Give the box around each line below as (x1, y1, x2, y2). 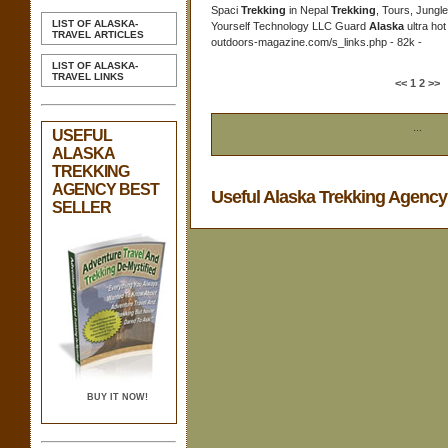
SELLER (52, 198, 111, 216)
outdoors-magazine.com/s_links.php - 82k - (211, 36, 422, 48)
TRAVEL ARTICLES (52, 29, 144, 40)
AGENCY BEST (52, 180, 159, 198)
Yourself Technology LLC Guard (211, 20, 369, 32)
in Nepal (286, 4, 331, 16)
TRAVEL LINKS (52, 71, 124, 82)
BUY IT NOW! (86, 391, 148, 402)
